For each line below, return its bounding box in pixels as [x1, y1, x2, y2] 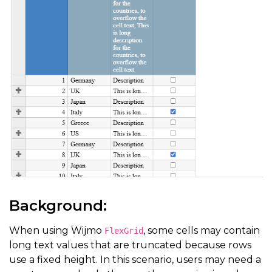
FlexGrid [104, 225, 143, 236]
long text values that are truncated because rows [9, 239, 251, 251]
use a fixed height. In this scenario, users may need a [9, 253, 261, 265]
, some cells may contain [143, 224, 260, 236]
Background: [9, 196, 107, 214]
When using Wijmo [9, 224, 104, 236]
